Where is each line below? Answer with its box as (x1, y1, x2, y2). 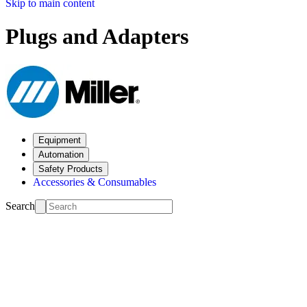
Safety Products (38, 163, 103, 174)
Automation (38, 149, 84, 160)
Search (5, 199, 35, 212)
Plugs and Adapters (5, 24, 188, 49)
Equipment (38, 134, 81, 145)
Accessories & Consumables (33, 175, 156, 188)
